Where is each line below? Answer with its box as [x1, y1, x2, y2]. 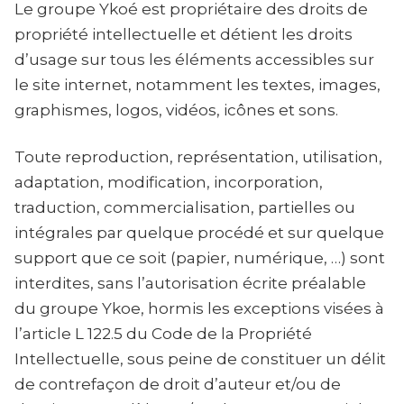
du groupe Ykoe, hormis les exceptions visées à [14, 299, 384, 317]
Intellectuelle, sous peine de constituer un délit [14, 350, 386, 368]
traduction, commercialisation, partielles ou [14, 198, 355, 216]
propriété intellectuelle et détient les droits [14, 25, 353, 43]
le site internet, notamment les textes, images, [14, 76, 381, 94]
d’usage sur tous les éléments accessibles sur [14, 50, 374, 69]
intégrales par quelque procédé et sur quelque [14, 224, 384, 242]
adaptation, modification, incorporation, [14, 173, 323, 191]
